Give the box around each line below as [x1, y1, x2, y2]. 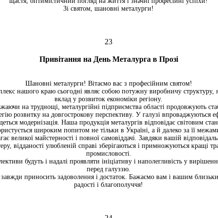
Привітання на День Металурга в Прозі [39, 55, 178, 63]
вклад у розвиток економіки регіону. [54, 95, 163, 103]
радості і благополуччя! [74, 181, 143, 188]
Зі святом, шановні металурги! [63, 5, 154, 12]
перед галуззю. [87, 165, 130, 173]
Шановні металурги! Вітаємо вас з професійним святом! [25, 80, 192, 87]
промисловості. [86, 150, 131, 157]
